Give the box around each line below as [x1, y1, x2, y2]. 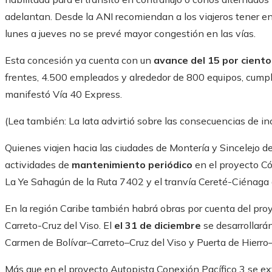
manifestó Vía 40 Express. [5, 88, 122, 101]
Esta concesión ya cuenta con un [5, 54, 154, 67]
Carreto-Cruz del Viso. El [5, 219, 114, 232]
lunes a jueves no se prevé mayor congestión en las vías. [5, 27, 256, 40]
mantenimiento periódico [69, 158, 195, 171]
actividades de [5, 158, 69, 171]
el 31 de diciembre [114, 219, 203, 232]
